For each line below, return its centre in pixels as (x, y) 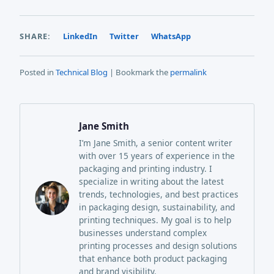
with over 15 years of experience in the (157, 155)
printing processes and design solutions (158, 245)
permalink (188, 72)
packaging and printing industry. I (146, 168)
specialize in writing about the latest (151, 181)
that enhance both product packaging (153, 258)
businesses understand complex (143, 232)
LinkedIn (80, 36)
